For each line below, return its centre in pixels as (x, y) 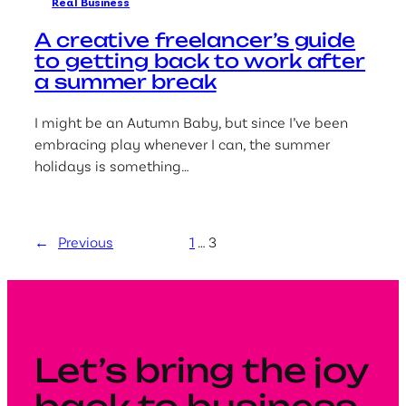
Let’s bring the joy (202, 370)
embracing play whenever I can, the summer (182, 143)
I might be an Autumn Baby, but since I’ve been (191, 121)
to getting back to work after (200, 61)
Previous (86, 241)
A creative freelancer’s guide (195, 40)
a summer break (126, 82)
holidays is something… (112, 165)
